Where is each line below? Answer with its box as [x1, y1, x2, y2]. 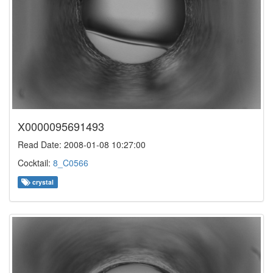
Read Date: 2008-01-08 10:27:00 [18, 138, 146, 151]
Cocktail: [18, 156, 53, 169]
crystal [30, 177, 54, 186]
